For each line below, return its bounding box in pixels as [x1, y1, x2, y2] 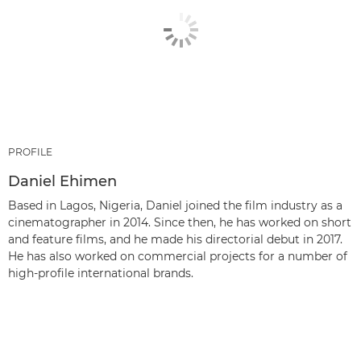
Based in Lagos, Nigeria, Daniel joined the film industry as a [8, 198, 342, 214]
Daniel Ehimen [8, 172, 117, 191]
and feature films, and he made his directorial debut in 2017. [8, 232, 342, 247]
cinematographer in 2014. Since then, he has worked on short [8, 215, 351, 230]
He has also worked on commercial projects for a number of [8, 249, 347, 264]
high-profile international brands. [8, 266, 193, 281]
